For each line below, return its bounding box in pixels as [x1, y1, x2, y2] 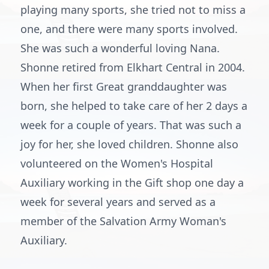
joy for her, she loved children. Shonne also [20, 137, 238, 151]
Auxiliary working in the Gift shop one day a [20, 175, 244, 190]
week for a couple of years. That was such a [20, 118, 241, 132]
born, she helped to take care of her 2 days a [20, 98, 247, 113]
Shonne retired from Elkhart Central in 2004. [20, 60, 245, 74]
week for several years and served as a [20, 195, 216, 209]
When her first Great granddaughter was [20, 79, 227, 94]
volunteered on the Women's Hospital [20, 156, 213, 171]
